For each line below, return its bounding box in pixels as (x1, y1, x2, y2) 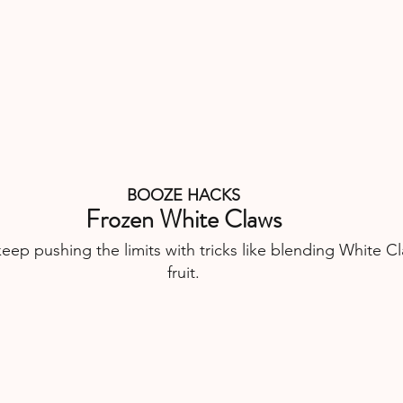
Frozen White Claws (85, 201, 282, 237)
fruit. (167, 262, 200, 282)
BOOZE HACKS (127, 184, 240, 205)
